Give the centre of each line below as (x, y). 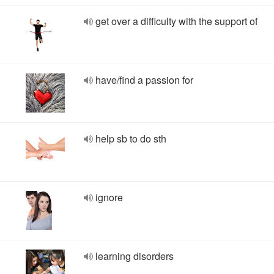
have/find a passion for (144, 80)
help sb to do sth (131, 139)
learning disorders (135, 256)
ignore (109, 197)
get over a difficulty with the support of (176, 21)
